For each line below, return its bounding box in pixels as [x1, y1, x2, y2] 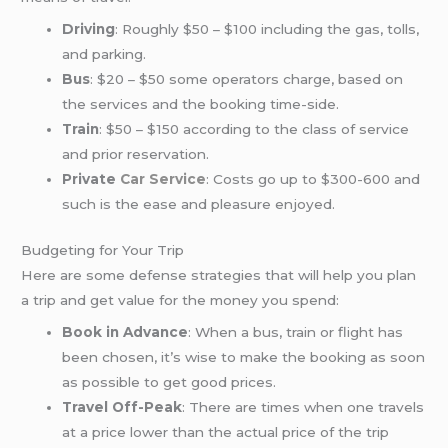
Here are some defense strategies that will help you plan [21, 266, 417, 283]
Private [62, 171, 121, 188]
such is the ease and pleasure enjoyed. [62, 196, 336, 213]
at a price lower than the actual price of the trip [62, 423, 390, 440]
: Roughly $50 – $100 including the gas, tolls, [115, 21, 420, 38]
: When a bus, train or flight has [188, 323, 404, 340]
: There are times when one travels [182, 398, 425, 415]
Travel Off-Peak [62, 398, 183, 415]
